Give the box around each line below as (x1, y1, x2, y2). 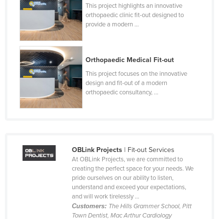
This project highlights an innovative (86, 1, 183, 10)
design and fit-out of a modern (86, 79, 168, 87)
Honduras (30, 22, 61, 30)
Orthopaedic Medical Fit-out (86, 55, 175, 64)
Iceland (30, 53, 52, 62)
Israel (30, 147, 47, 155)
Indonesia (30, 84, 60, 93)
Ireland (30, 131, 51, 140)
